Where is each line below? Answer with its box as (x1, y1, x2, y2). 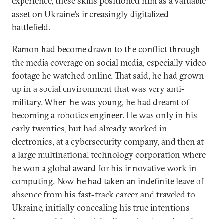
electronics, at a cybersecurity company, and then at (12, 136, 204, 147)
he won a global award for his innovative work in (12, 162, 197, 174)
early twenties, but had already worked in (12, 123, 167, 134)
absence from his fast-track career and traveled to (12, 189, 195, 200)
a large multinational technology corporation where (12, 149, 206, 160)
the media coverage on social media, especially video (12, 57, 206, 68)
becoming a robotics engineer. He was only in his (12, 109, 197, 121)
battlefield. (12, 22, 50, 33)
